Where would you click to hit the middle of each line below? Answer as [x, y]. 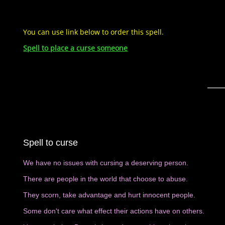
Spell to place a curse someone [76, 48]
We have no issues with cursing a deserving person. [107, 163]
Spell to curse [51, 143]
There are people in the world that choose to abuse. [106, 179]
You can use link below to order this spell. [95, 32]
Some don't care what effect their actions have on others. [114, 211]
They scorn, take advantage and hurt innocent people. [110, 195]
